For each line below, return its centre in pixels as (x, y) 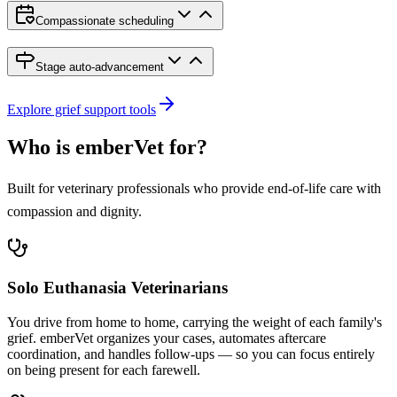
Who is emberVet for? (107, 147)
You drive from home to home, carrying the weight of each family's (195, 323)
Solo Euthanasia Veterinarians (117, 288)
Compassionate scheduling (105, 21)
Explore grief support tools (82, 109)
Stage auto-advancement (100, 67)
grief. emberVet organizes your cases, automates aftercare (167, 339)
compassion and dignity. (74, 211)
